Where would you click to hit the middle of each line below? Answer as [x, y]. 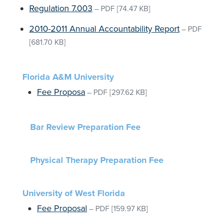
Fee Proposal [62, 208]
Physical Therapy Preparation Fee [97, 160]
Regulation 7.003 [61, 8]
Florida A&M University [68, 77]
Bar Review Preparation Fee [85, 127]
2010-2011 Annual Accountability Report [104, 29]
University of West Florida [74, 193]
